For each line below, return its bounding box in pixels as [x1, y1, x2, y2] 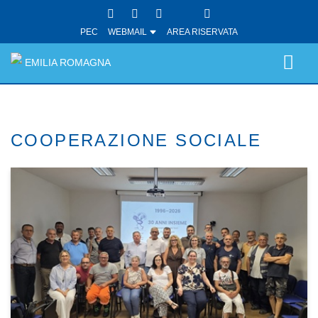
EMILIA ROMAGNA [25, 57, 111, 68]
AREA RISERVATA [167, 27, 238, 37]
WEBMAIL [108, 27, 149, 37]
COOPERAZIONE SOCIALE [11, 131, 261, 150]
